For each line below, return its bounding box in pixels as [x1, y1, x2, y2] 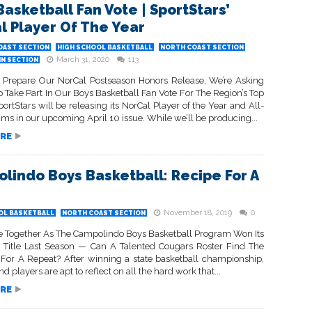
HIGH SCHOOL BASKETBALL [57, 44, 153, 51]
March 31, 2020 [56, 55, 109, 64]
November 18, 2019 [164, 208, 232, 217]
